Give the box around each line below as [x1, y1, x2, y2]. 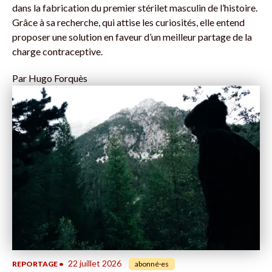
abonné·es [135, 259, 169, 269]
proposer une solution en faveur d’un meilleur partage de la [12, 30, 252, 42]
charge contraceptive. [12, 45, 103, 57]
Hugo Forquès [29, 72, 87, 84]
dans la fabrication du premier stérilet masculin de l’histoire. [12, 1, 257, 13]
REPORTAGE [12, 259, 58, 269]
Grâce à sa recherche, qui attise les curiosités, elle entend [12, 16, 245, 28]
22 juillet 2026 [68, 258, 121, 269]
